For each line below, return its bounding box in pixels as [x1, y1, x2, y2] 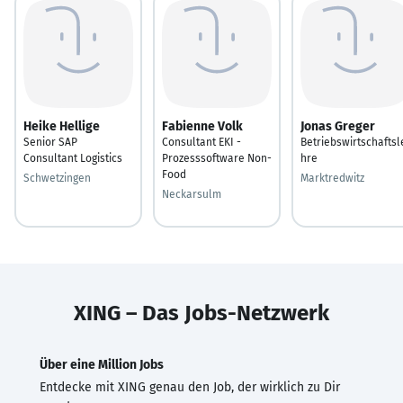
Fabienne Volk [162, 118, 243, 134]
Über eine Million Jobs [40, 356, 164, 372]
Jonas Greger [300, 118, 375, 134]
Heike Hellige [23, 118, 100, 134]
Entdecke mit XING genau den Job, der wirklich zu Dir [40, 379, 340, 395]
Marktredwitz [300, 171, 364, 184]
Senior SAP [23, 135, 77, 148]
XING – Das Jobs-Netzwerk [74, 300, 329, 326]
